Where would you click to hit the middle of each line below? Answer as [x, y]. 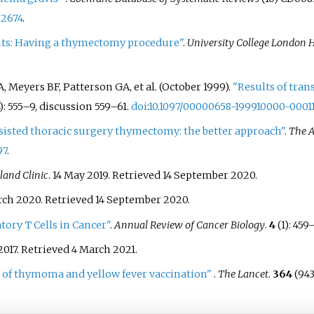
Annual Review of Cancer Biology [189, 225]
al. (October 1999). [189, 87]
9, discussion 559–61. [80, 106]
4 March [91, 249]
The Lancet [243, 274]
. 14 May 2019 [78, 176]
